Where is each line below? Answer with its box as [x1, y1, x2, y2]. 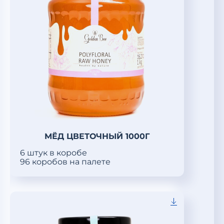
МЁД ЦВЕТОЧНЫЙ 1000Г [44, 131, 149, 141]
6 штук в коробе [20, 148, 87, 157]
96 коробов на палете [20, 157, 110, 166]
